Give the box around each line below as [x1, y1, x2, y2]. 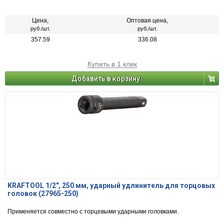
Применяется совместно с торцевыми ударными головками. [7, 208, 178, 215]
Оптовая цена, [126, 17, 168, 24]
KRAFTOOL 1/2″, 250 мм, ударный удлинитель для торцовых [7, 181, 215, 190]
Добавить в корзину [71, 74, 140, 83]
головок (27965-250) [7, 189, 78, 198]
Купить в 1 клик [87, 60, 137, 68]
